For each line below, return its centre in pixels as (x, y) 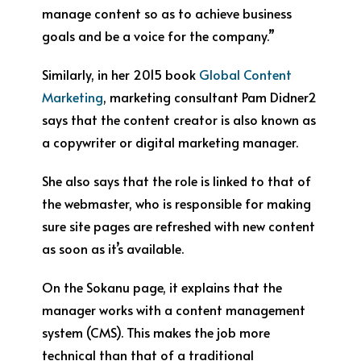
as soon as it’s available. (113, 248)
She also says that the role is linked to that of (177, 180)
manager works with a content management (174, 309)
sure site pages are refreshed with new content (179, 226)
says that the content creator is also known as (179, 119)
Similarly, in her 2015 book (121, 74)
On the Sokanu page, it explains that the (162, 287)
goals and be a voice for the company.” (159, 35)
